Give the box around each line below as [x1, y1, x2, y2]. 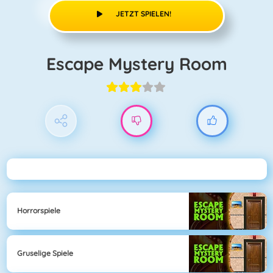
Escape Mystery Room [55, 52, 227, 74]
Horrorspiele [17, 206, 60, 216]
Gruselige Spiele [17, 249, 73, 258]
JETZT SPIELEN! [116, 9, 172, 18]
